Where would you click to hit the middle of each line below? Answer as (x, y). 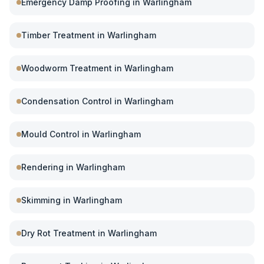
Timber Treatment (58, 35)
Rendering (42, 167)
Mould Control (50, 134)
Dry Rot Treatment (58, 233)
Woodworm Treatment (67, 68)
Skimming (41, 200)
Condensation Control (67, 101)
